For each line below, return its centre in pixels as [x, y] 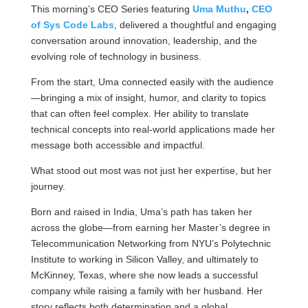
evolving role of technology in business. [116, 56]
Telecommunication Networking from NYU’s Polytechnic [151, 243]
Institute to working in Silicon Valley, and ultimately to [144, 259]
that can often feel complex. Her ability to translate [140, 113]
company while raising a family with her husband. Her [146, 291]
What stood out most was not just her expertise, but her [151, 170]
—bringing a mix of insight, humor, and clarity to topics [148, 98]
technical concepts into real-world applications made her [153, 129]
